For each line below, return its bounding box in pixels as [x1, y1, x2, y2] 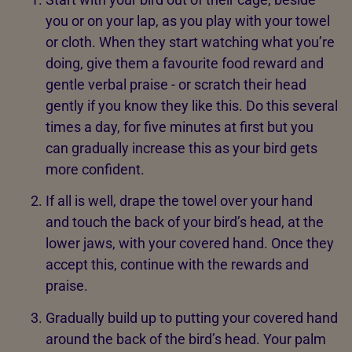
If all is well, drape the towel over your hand [46, 192, 313, 210]
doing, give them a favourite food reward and [46, 54, 324, 71]
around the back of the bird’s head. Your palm [46, 330, 326, 347]
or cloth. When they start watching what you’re [46, 33, 335, 50]
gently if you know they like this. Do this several [46, 97, 338, 114]
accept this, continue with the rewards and [46, 256, 309, 273]
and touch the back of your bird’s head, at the [46, 214, 324, 231]
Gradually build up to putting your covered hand [46, 309, 338, 326]
